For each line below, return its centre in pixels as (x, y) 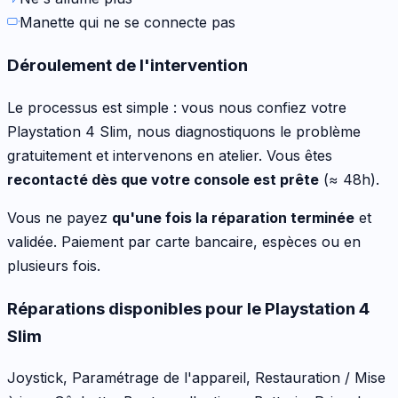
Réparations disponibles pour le (136, 308)
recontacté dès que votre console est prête (163, 179)
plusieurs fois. (54, 265)
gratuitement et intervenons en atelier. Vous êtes (170, 155)
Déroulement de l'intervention (127, 66)
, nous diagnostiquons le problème (244, 131)
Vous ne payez (60, 217)
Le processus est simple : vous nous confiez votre (177, 107)
